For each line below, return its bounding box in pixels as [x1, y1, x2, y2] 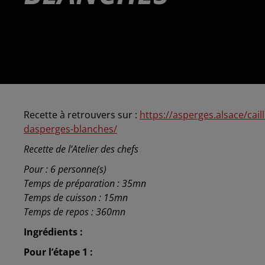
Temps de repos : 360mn [24, 205, 125, 219]
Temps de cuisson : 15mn [24, 191, 128, 205]
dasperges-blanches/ [24, 122, 117, 136]
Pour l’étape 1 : [24, 245, 93, 259]
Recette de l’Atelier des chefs [24, 143, 138, 156]
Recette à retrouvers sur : [24, 108, 140, 122]
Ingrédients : [24, 225, 83, 239]
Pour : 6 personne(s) [24, 163, 106, 176]
